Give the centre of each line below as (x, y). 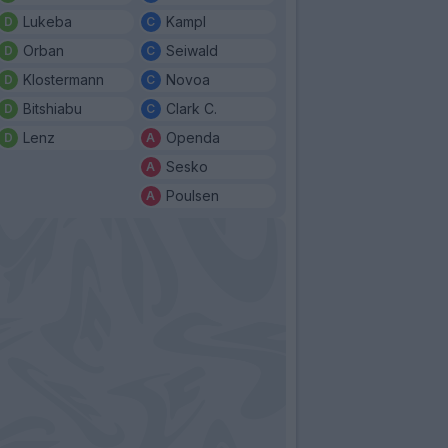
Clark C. (191, 108)
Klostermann (63, 79)
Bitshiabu (52, 108)
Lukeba (47, 21)
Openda (192, 137)
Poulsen (192, 195)
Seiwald (191, 50)
